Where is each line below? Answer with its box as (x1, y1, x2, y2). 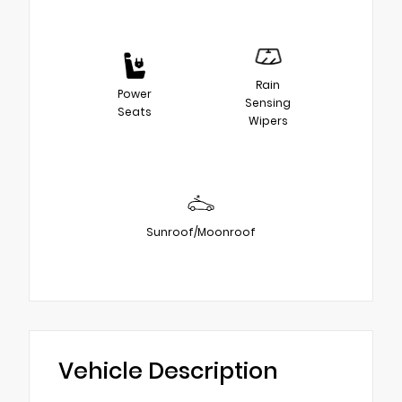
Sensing (245, 94, 291, 110)
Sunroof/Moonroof (146, 223, 256, 240)
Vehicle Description (58, 355, 278, 388)
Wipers (248, 112, 288, 128)
